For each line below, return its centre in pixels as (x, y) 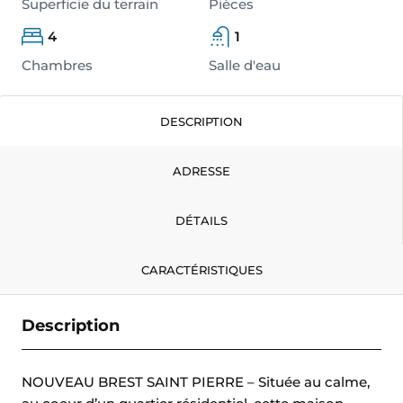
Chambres (57, 66)
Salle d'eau (244, 66)
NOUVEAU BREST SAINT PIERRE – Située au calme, (196, 382)
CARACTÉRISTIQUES (201, 270)
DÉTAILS (201, 221)
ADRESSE (201, 171)
